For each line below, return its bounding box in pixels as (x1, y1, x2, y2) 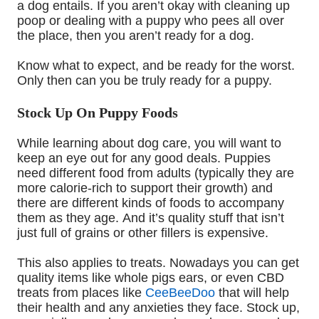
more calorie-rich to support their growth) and (17, 181, 273, 196)
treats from (17, 286, 78, 300)
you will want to (191, 136, 281, 151)
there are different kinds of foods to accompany (17, 196, 284, 211)
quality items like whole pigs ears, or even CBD (17, 271, 284, 286)
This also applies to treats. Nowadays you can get (17, 256, 299, 271)
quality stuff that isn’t (164, 211, 284, 226)
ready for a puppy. (166, 73, 276, 88)
